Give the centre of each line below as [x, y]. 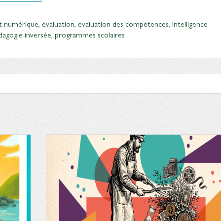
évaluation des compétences [123, 23]
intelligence [190, 23]
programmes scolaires [90, 34]
